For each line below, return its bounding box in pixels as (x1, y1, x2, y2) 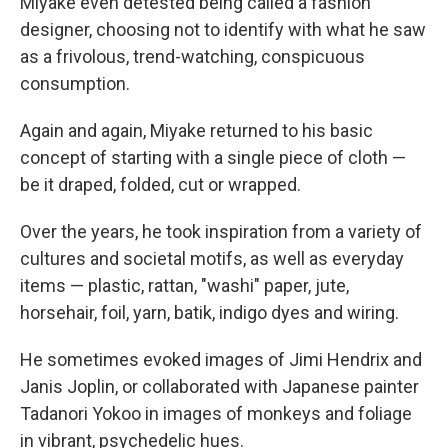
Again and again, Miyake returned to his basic (20, 120, 373, 141)
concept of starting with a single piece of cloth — (20, 147, 406, 168)
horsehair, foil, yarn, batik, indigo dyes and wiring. (20, 302, 399, 323)
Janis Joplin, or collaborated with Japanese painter (20, 376, 419, 397)
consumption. (20, 73, 130, 94)
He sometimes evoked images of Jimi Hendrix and (20, 349, 422, 370)
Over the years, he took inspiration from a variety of (20, 221, 422, 242)
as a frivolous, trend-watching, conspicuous (20, 46, 365, 67)
